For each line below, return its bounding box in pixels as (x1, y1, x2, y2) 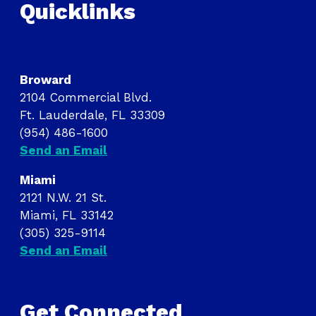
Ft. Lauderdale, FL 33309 (20, 108, 165, 123)
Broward (20, 73, 71, 87)
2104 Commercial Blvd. (20, 90, 152, 105)
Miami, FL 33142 (20, 208, 114, 223)
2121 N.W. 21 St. (20, 190, 107, 205)
